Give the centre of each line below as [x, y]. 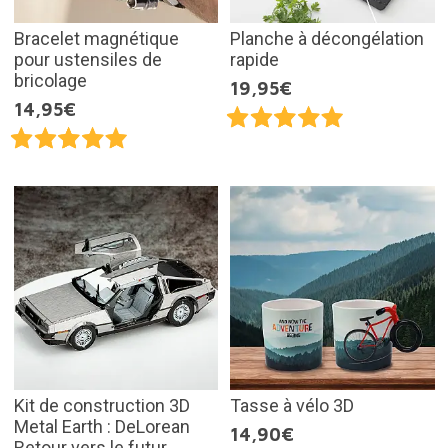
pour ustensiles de [87, 60]
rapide [254, 60]
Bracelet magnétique [96, 39]
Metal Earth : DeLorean [101, 427]
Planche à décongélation [327, 39]
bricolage [50, 81]
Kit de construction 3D [101, 406]
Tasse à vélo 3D [292, 406]
